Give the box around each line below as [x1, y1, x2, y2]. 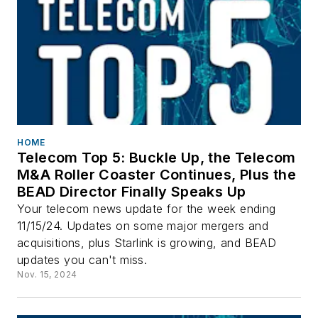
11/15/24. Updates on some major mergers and [17, 218, 269, 233]
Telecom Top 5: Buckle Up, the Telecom [17, 148, 296, 166]
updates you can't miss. [17, 252, 148, 267]
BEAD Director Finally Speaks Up [17, 182, 246, 200]
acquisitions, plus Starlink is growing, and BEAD [17, 235, 277, 250]
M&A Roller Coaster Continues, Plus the [17, 165, 297, 183]
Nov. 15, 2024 [17, 268, 77, 280]
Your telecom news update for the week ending [17, 201, 276, 216]
